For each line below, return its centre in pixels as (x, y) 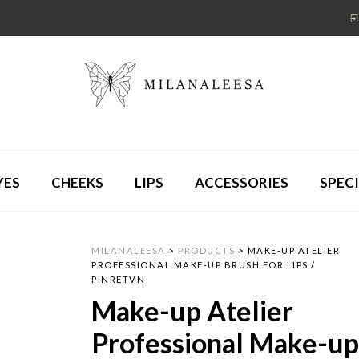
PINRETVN (119, 280)
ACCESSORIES (242, 182)
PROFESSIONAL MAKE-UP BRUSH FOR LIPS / (204, 265)
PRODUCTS (207, 251)
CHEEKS (77, 182)
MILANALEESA (129, 251)
